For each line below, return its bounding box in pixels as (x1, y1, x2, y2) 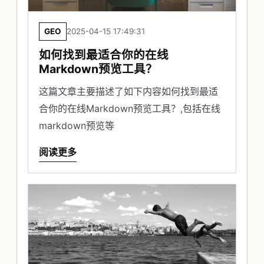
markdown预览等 (39, 120, 114, 132)
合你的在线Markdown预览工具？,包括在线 (39, 103, 220, 115)
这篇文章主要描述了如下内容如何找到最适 (39, 85, 218, 98)
